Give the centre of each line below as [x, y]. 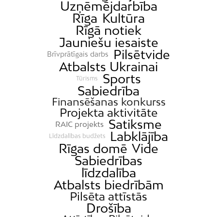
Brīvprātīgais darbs [78, 54]
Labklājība [139, 136]
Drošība [108, 208]
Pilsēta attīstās [108, 196]
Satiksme [135, 124]
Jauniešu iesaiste [108, 42]
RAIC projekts [80, 124]
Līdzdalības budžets [77, 136]
